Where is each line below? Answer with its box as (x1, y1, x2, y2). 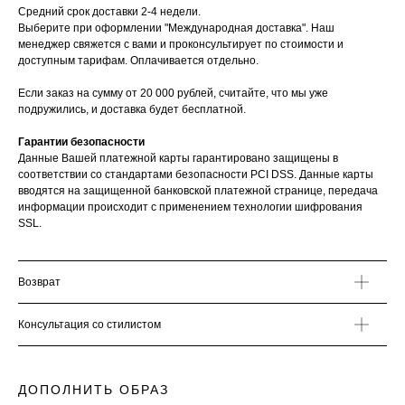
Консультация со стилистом (18, 318, 161, 331)
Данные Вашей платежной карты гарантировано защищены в (18, 152, 338, 165)
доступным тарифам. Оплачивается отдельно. (18, 54, 259, 67)
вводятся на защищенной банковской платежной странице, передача (18, 184, 378, 197)
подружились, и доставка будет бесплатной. (18, 103, 246, 116)
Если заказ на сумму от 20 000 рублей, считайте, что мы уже (18, 87, 328, 99)
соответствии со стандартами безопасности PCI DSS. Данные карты (18, 168, 373, 181)
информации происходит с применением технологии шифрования (18, 201, 363, 213)
